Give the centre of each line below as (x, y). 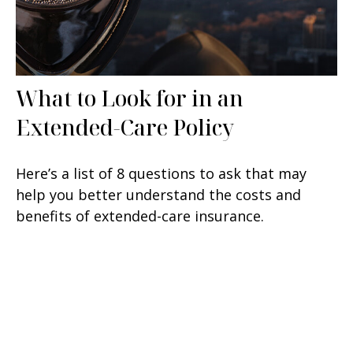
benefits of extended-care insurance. (140, 216)
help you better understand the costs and (158, 195)
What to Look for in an (130, 98)
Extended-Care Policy (125, 128)
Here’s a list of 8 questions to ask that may (161, 174)
